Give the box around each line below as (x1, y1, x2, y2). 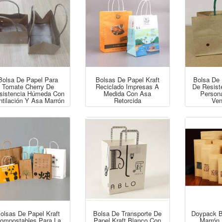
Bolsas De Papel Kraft (95, 74, 160, 84)
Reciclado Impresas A (96, 81, 160, 91)
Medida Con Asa (104, 88, 152, 98)
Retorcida (113, 95, 141, 105)
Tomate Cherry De (2, 81, 55, 91)
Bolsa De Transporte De (93, 209, 162, 219)
